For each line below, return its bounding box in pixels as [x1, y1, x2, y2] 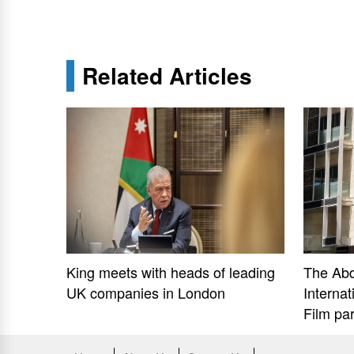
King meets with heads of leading [66, 262, 275, 282]
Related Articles [82, 59, 252, 92]
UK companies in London [66, 282, 225, 303]
